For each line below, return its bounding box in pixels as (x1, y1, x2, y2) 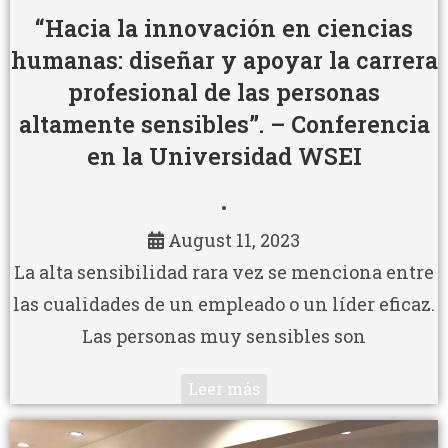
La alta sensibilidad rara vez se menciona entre (14, 259, 434, 284)
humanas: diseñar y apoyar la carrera (10, 44, 438, 75)
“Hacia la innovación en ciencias (35, 12, 413, 43)
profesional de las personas (68, 76, 380, 107)
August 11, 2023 (168, 227, 300, 252)
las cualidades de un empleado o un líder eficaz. (13, 291, 435, 316)
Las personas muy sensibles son (82, 323, 366, 348)
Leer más (188, 377, 260, 399)
